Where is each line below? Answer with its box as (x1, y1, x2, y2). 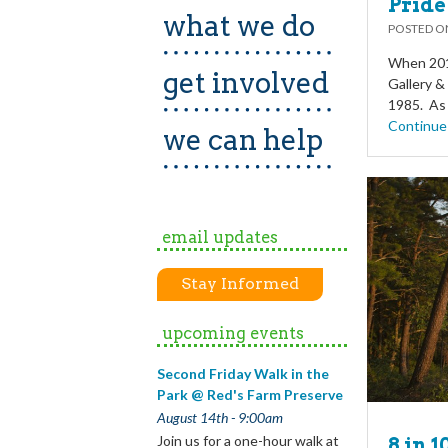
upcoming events (162, 323, 304, 344)
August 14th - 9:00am (157, 409, 283, 427)
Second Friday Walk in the (157, 365, 329, 383)
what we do (163, 9, 315, 44)
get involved (163, 66, 329, 101)
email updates (162, 227, 278, 248)
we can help (163, 123, 323, 158)
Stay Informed (181, 273, 299, 293)
